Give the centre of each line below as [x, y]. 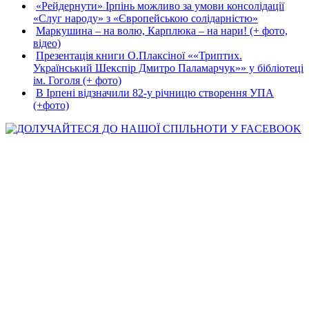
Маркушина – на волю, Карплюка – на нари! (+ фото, [162, 30]
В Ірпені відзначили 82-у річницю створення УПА [155, 92]
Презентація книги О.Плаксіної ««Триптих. [139, 55]
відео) [47, 43]
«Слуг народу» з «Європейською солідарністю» [146, 18]
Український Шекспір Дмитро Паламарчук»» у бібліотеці [168, 68]
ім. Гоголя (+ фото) [77, 80]
